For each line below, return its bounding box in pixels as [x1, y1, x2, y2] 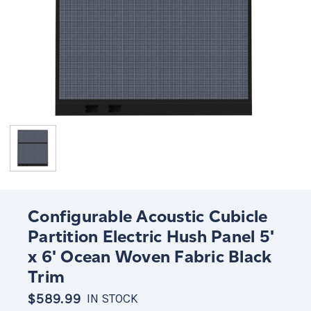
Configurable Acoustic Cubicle [28, 205, 268, 226]
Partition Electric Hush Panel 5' [28, 226, 274, 246]
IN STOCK [86, 291, 138, 306]
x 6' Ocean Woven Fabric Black [28, 246, 272, 267]
